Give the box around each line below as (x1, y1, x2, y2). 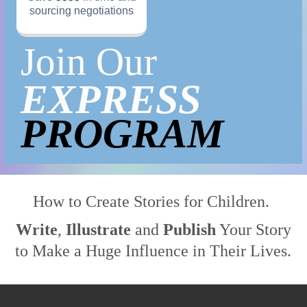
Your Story (215, 220, 291, 238)
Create (86, 192, 134, 210)
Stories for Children (134, 192, 266, 210)
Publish (162, 220, 216, 238)
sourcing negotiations (29, 4, 134, 16)
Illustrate (65, 220, 131, 238)
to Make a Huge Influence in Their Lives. (15, 241, 292, 260)
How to (33, 192, 86, 210)
